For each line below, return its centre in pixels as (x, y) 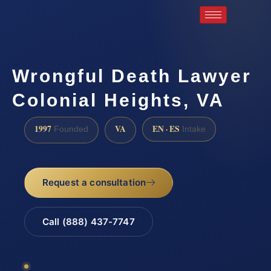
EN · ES (166, 129)
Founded (70, 129)
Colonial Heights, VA (118, 100)
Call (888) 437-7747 (88, 222)
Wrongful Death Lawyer (132, 76)
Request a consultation (94, 183)
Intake (193, 129)
